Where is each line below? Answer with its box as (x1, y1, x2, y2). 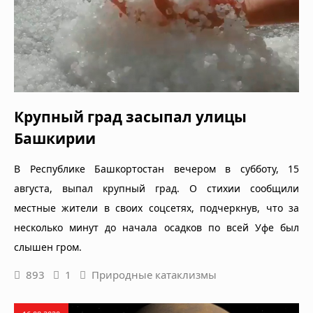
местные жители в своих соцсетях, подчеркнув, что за (14, 201, 299, 215)
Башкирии (14, 129, 96, 149)
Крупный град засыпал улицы (14, 107, 247, 127)
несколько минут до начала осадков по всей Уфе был (14, 221, 299, 235)
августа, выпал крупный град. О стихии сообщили (14, 182, 299, 196)
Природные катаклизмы (92, 268, 217, 282)
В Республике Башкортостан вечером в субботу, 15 (14, 162, 299, 176)
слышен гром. (14, 240, 82, 254)
